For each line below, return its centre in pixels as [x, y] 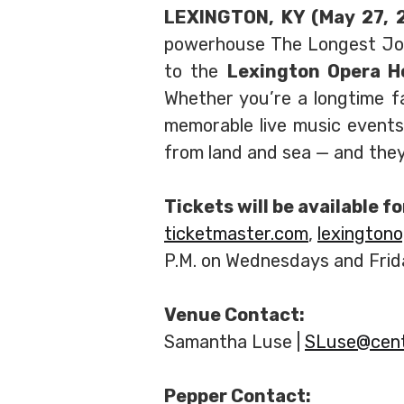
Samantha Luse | [234, 342]
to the [196, 71]
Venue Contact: [234, 315]
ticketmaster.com [236, 234]
